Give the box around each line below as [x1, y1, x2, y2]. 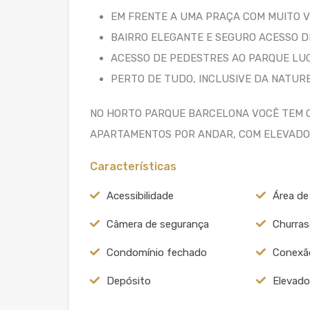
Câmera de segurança [107, 217, 209, 230]
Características [90, 159, 176, 173]
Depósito [107, 274, 151, 287]
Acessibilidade [107, 189, 174, 202]
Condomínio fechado [107, 246, 207, 259]
